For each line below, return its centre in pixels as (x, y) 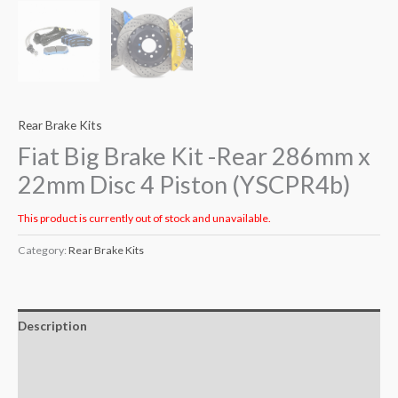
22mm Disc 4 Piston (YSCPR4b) (184, 185)
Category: (43, 250)
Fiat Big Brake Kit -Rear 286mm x (194, 156)
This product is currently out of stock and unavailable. (144, 218)
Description (52, 326)
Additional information (87, 361)
